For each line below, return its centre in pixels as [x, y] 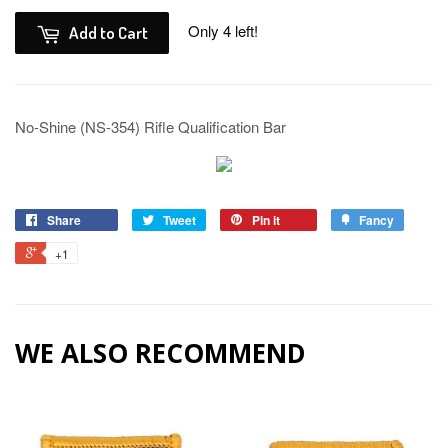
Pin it [266, 220]
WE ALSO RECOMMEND [160, 353]
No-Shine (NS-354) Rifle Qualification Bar [150, 127]
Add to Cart [108, 33]
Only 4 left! [223, 30]
